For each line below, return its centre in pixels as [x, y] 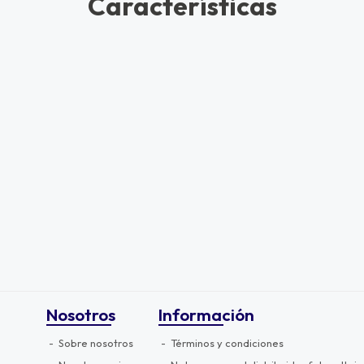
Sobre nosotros [94, 342]
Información [206, 314]
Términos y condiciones [225, 342]
